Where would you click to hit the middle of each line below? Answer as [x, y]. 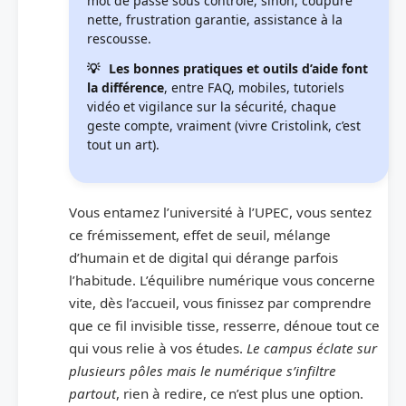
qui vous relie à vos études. [158, 348]
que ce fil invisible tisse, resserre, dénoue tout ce [224, 325]
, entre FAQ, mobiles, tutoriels [254, 87]
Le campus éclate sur [312, 348]
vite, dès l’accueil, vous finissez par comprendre [220, 302]
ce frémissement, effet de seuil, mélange [200, 234]
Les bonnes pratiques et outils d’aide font [238, 68]
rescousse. [119, 38]
